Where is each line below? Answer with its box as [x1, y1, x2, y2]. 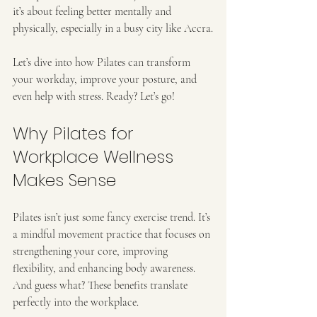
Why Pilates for [13, 122, 138, 145]
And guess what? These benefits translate [13, 278, 190, 292]
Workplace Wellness [13, 145, 178, 168]
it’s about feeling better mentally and [13, 4, 174, 18]
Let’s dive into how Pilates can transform [13, 55, 193, 69]
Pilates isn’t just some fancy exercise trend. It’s [13, 210, 213, 224]
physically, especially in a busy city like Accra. [13, 21, 213, 35]
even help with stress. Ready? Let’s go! [13, 89, 175, 103]
